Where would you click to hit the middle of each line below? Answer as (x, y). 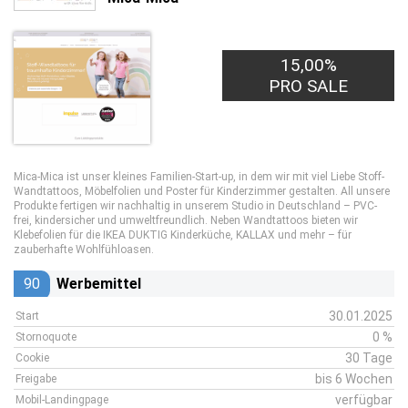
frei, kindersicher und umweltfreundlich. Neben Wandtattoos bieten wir (186, 220)
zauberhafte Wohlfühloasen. (84, 250)
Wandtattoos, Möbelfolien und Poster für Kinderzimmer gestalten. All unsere (202, 191)
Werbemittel (99, 284)
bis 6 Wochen (354, 379)
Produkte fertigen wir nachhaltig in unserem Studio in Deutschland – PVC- (195, 206)
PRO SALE (309, 86)
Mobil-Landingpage (62, 400)
